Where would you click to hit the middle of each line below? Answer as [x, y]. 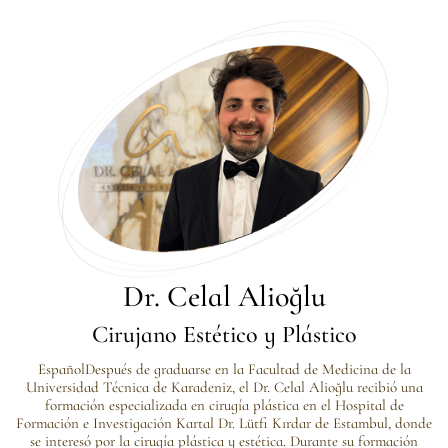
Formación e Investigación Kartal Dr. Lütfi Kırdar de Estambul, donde [224, 422]
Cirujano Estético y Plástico [224, 334]
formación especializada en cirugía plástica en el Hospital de [224, 404]
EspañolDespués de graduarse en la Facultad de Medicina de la [224, 368]
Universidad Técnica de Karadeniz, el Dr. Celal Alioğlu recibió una [224, 386]
